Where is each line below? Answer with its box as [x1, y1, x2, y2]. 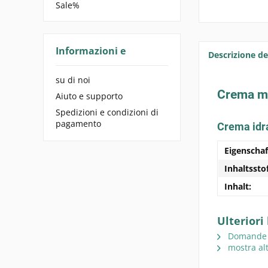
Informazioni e [56, 44, 126, 57]
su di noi [56, 74, 90, 86]
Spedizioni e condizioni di [56, 106, 159, 118]
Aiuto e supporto [56, 90, 123, 102]
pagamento [56, 117, 101, 129]
